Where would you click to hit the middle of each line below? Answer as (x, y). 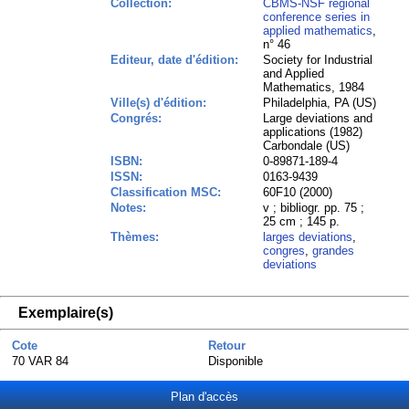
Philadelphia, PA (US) (320, 103)
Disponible (235, 361)
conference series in (317, 17)
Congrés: (136, 118)
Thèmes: (135, 237)
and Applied (294, 73)
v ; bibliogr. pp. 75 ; (314, 208)
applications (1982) (313, 132)
